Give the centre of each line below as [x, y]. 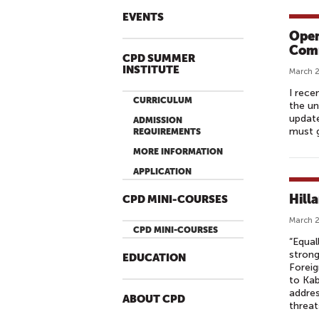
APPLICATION [162, 172]
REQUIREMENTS [167, 132]
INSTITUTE [151, 70]
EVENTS [143, 17]
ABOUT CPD [154, 299]
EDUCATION [154, 258]
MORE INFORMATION [178, 152]
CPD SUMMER [159, 59]
